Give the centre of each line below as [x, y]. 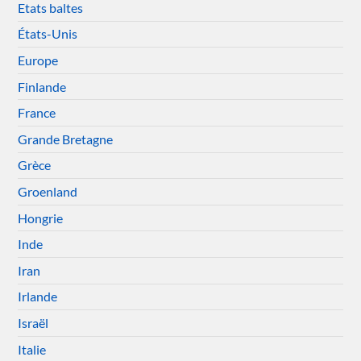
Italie [32, 349]
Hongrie [41, 218]
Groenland [48, 191]
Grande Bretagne [66, 139]
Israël [33, 322]
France [37, 113]
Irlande [38, 297]
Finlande [42, 86]
